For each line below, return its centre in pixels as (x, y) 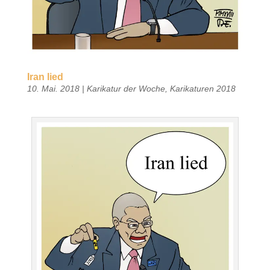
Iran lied (45, 77)
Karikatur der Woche (126, 88)
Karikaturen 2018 (202, 88)
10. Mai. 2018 (53, 88)
